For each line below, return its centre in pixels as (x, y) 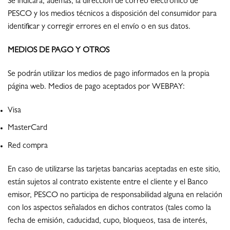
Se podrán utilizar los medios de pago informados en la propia (109, 74)
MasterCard (27, 129)
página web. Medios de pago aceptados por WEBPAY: (96, 87)
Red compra (28, 146)
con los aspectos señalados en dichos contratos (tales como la (109, 208)
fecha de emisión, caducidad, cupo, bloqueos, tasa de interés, (108, 221)
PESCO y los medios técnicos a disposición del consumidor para (112, 15)
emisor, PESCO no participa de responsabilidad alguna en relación (115, 195)
